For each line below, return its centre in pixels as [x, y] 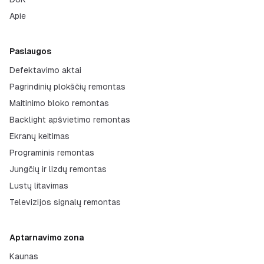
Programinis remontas [52, 153]
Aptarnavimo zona [47, 237]
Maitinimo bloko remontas [59, 103]
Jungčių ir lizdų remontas [58, 169]
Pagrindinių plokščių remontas [67, 87]
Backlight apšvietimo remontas [70, 120]
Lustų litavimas [39, 186]
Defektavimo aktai [45, 70]
